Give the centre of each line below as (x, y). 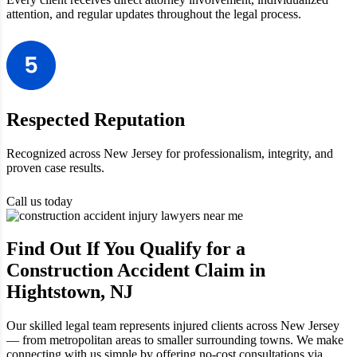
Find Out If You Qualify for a (126, 249)
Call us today (39, 201)
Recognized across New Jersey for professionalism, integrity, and (170, 153)
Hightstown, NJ (70, 292)
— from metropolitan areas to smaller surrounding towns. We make (175, 340)
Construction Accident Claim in (136, 271)
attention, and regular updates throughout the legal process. (154, 14)
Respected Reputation (96, 119)
